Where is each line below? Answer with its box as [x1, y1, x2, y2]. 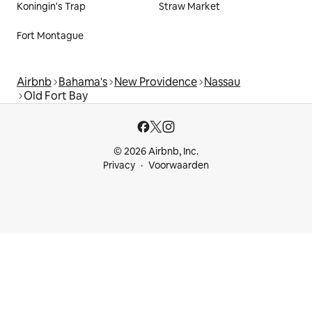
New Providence [114, 74, 197, 89]
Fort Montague [17, 29, 84, 42]
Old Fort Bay [24, 88, 88, 103]
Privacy [103, 159, 135, 171]
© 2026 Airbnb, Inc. [114, 145, 198, 157]
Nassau [204, 74, 240, 89]
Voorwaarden [148, 159, 209, 171]
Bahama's [58, 74, 107, 89]
